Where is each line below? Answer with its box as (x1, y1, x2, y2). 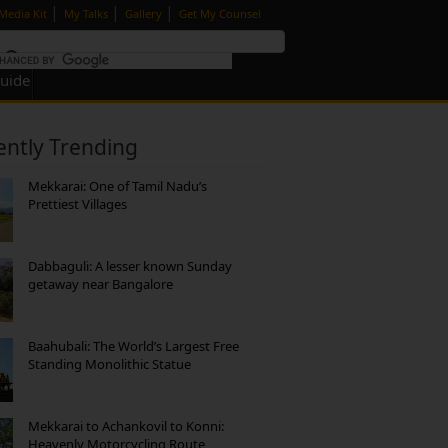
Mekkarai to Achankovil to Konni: (28, 417, 224, 435)
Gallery (125, 6, 165, 21)
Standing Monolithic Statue (28, 355, 191, 373)
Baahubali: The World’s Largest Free (28, 337, 239, 355)
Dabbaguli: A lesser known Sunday (28, 257, 232, 275)
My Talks (64, 6, 111, 21)
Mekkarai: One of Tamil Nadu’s (28, 177, 207, 195)
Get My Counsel (179, 6, 261, 21)
